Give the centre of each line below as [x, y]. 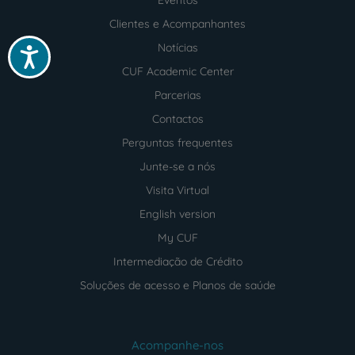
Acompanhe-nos [177, 345]
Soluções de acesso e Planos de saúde [177, 285]
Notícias [177, 47]
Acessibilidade [67, 52]
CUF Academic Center [177, 71]
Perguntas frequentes [177, 142]
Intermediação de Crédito [177, 261]
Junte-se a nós [177, 166]
